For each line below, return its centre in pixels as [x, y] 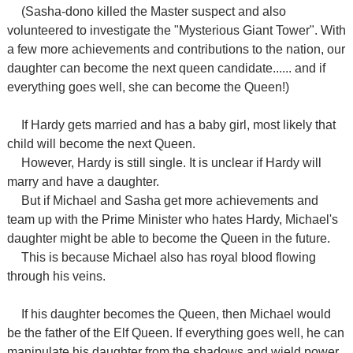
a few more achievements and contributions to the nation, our [176, 49]
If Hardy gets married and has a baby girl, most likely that [178, 125]
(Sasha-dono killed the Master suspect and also [153, 11]
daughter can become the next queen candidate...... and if [166, 68]
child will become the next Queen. [101, 144]
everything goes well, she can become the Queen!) [148, 87]
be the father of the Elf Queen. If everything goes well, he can [175, 333]
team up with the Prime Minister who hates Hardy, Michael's [172, 219]
